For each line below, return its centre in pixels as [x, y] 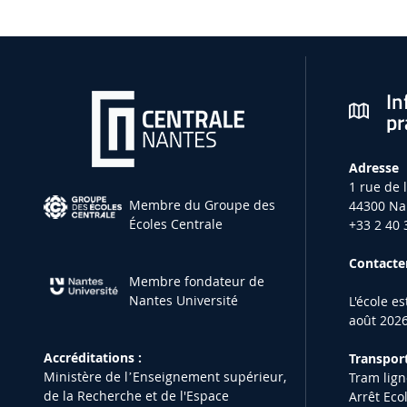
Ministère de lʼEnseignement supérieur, [165, 376]
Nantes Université [184, 300]
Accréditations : [93, 357]
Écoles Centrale [176, 223]
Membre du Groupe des [203, 204]
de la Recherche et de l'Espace [137, 395]
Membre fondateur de [197, 281]
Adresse [374, 167]
